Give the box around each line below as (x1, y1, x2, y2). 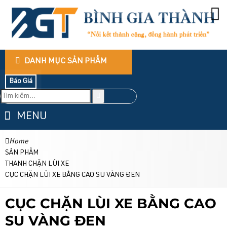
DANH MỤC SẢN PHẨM (23, 58, 107, 66)
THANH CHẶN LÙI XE (5, 161, 69, 168)
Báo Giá (9, 78, 32, 85)
